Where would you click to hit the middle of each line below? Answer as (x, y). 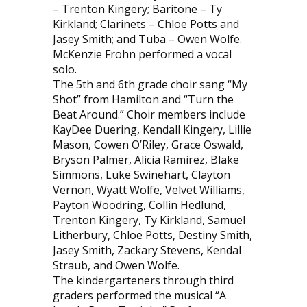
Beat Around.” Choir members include (149, 114)
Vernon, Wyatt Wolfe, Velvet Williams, (148, 189)
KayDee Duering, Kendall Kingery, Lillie (152, 129)
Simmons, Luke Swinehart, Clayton (141, 174)
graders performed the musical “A (139, 295)
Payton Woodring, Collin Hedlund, (139, 205)
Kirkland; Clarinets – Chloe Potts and (146, 24)
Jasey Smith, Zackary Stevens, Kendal (147, 250)
